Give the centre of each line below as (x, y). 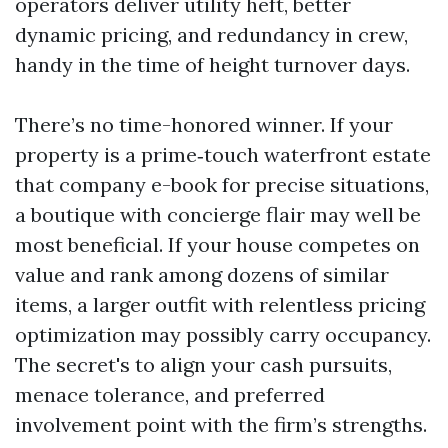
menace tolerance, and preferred (170, 394)
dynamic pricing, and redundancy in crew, (211, 34)
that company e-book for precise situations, (222, 184)
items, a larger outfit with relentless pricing (220, 304)
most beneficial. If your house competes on (217, 244)
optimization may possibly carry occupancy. (223, 334)
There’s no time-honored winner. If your (204, 124)
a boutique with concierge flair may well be (218, 214)
